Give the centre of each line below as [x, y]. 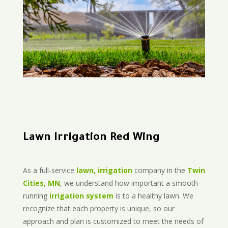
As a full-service [49, 170]
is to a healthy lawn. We [153, 196]
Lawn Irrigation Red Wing [91, 139]
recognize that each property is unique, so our [98, 209]
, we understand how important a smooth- [130, 183]
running [36, 196]
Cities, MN [41, 183]
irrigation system [81, 196]
